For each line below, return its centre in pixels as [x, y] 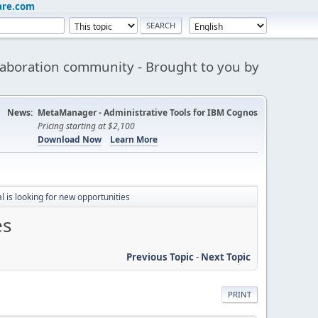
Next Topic [226, 257]
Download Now [70, 139]
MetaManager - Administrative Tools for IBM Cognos [148, 113]
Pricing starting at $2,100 [86, 126]
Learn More [134, 139]
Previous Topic [160, 257]
